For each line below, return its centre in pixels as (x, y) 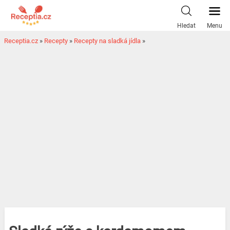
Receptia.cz (21, 41)
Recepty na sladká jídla (107, 41)
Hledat (186, 26)
